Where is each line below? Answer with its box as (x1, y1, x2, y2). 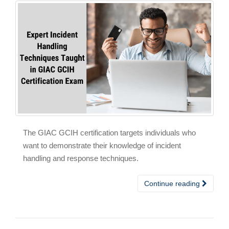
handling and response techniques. (23, 153, 139, 163)
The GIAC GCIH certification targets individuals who (23, 128, 196, 137)
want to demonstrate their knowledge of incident (23, 141, 181, 150)
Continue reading (144, 179, 202, 188)
